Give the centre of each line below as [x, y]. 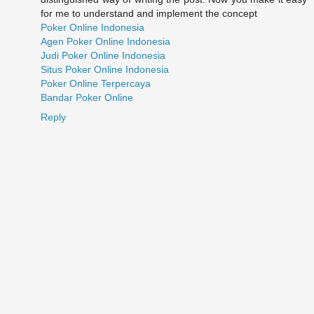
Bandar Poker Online [87, 98]
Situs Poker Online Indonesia [105, 70]
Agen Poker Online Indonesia [105, 42]
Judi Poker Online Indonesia [103, 56]
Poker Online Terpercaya [96, 84]
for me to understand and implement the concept [149, 14]
